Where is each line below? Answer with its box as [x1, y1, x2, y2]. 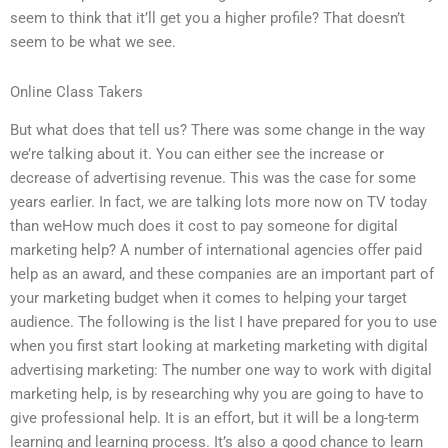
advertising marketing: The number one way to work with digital [10, 361, 432, 380]
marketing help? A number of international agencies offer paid [10, 241, 422, 260]
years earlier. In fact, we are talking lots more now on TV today [10, 193, 427, 212]
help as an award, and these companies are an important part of [10, 265, 434, 284]
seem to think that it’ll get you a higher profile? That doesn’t [10, 9, 405, 28]
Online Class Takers [10, 82, 143, 101]
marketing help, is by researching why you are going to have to [10, 385, 424, 404]
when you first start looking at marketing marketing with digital [10, 337, 428, 356]
